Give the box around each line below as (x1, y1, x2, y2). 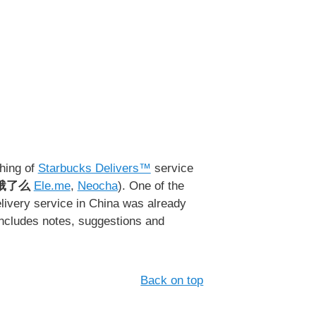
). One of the (117, 179, 184, 193)
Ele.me (33, 179, 71, 193)
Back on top (140, 274, 204, 288)
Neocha (77, 179, 118, 193)
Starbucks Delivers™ (37, 162, 151, 176)
